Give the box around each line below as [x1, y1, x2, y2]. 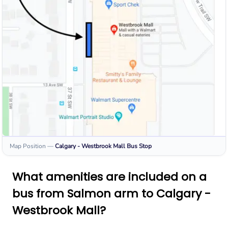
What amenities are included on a [12, 169, 207, 185]
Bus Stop [127, 142, 152, 151]
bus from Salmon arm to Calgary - [12, 186, 211, 202]
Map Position [10, 142, 46, 151]
